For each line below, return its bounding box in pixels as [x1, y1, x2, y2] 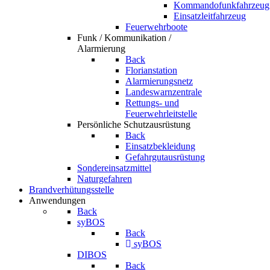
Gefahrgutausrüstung [125, 152, 205, 162]
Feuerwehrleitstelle [125, 108, 197, 119]
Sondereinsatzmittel [77, 163, 151, 173]
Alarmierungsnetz [125, 76, 193, 86]
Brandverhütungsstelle [29, 184, 114, 195]
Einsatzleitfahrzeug [174, 11, 246, 21]
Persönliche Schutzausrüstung [77, 119, 190, 130]
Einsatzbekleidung [125, 141, 195, 151]
